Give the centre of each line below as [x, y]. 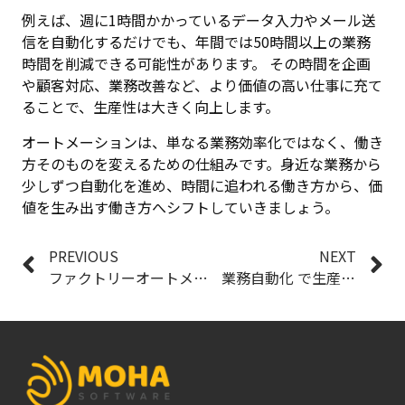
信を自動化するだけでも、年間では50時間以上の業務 [196, 42]
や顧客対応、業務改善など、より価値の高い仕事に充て [202, 85]
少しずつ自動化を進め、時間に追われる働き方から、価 [202, 185]
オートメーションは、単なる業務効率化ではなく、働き [202, 141]
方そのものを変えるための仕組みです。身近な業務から [202, 163]
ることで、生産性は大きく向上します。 [151, 107]
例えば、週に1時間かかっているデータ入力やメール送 [199, 20]
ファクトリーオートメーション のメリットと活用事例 [201, 277]
